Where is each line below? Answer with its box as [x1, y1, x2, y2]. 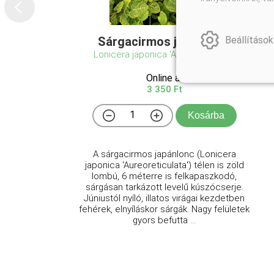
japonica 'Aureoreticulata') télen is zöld [84, 160, 244, 171]
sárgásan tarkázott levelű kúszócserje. [85, 182, 243, 193]
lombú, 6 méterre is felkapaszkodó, [92, 171, 237, 182]
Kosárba [187, 110, 224, 120]
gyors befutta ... [133, 215, 196, 226]
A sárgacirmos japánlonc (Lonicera [92, 149, 236, 160]
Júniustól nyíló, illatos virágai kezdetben [84, 193, 245, 204]
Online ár [146, 72, 183, 84]
